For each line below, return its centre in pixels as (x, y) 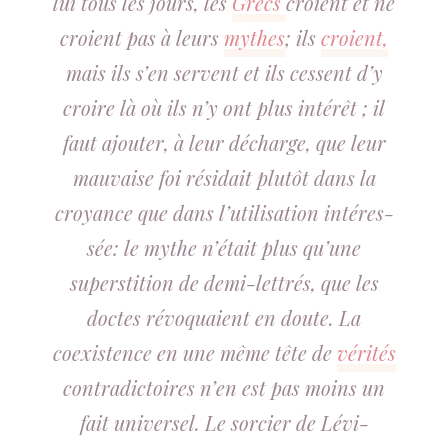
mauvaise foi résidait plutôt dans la (224, 177)
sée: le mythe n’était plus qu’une (224, 247)
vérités (366, 352)
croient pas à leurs (142, 37)
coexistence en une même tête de (194, 352)
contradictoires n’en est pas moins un (224, 387)
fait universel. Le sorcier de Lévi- (224, 422)
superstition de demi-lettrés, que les (224, 282)
